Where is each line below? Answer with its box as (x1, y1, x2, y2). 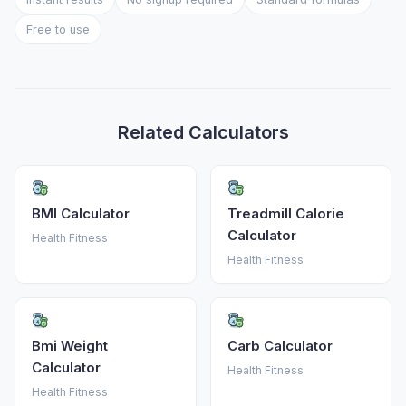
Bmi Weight (32, 337, 108, 355)
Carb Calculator (227, 337, 333, 355)
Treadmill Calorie (227, 205, 344, 223)
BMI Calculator (32, 205, 130, 223)
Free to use (26, 22, 90, 36)
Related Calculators (117, 121, 289, 144)
